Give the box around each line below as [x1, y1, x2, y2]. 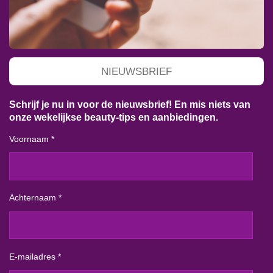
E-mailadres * [9, 251, 61, 261]
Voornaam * [9, 133, 54, 144]
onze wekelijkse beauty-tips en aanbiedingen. [9, 111, 218, 122]
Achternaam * [9, 193, 62, 203]
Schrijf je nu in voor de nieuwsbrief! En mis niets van [9, 98, 250, 110]
